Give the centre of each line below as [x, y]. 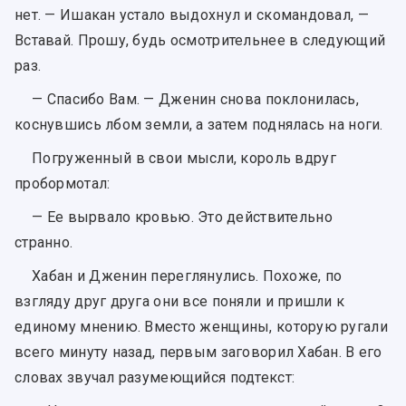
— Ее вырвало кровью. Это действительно [182, 217]
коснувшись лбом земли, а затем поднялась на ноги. [199, 124]
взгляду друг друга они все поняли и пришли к [180, 302]
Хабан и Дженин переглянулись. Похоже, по [187, 276]
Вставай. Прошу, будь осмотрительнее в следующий [200, 40]
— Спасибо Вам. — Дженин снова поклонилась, [195, 99]
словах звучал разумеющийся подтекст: [155, 378]
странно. [44, 243]
